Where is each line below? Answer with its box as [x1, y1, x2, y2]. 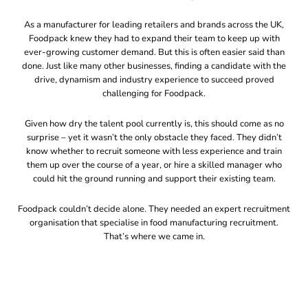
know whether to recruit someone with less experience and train [26, 145, 282, 157]
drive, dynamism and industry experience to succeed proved [34, 74, 274, 86]
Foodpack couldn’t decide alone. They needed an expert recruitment [18, 203, 290, 215]
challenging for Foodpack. [102, 87, 206, 100]
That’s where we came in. [103, 230, 205, 243]
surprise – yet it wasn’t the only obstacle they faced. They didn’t [26, 131, 282, 144]
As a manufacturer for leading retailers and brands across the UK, [24, 19, 284, 31]
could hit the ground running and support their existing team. [32, 173, 276, 185]
